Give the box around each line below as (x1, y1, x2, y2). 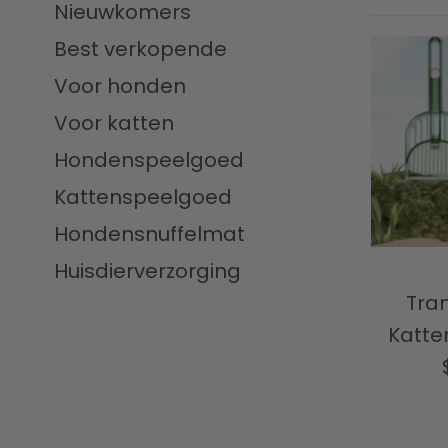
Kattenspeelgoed (54, 183, 233, 212)
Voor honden (54, 72, 187, 101)
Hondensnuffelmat (54, 220, 246, 249)
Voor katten (54, 109, 175, 138)
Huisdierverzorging (54, 257, 242, 286)
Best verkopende (54, 35, 228, 64)
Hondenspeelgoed (54, 146, 245, 175)
